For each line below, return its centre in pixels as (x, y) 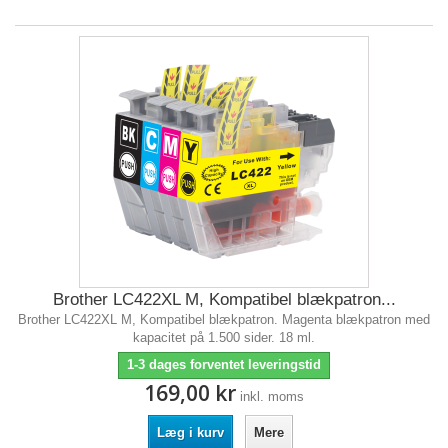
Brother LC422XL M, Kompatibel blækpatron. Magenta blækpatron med (224, 319)
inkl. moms (272, 396)
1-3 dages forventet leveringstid (224, 364)
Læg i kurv (190, 432)
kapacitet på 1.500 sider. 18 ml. (224, 337)
